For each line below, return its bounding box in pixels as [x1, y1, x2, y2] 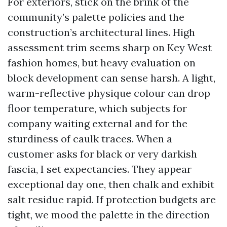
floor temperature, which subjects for [8, 102, 187, 115]
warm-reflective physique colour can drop [8, 87, 210, 99]
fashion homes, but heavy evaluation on [8, 56, 196, 69]
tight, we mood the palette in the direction [8, 208, 210, 221]
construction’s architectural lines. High [8, 26, 195, 39]
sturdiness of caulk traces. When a [8, 132, 172, 145]
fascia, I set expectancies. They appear [8, 163, 192, 175]
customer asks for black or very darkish [8, 147, 197, 160]
